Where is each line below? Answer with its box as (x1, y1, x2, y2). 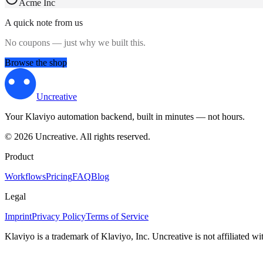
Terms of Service (86, 211, 149, 221)
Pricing (46, 171, 72, 181)
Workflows (5, 171, 46, 181)
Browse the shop (5, 57, 67, 68)
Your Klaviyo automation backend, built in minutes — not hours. (5, 111, 245, 122)
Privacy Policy (32, 211, 86, 221)
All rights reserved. (80, 131, 150, 141)
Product (5, 151, 33, 161)
